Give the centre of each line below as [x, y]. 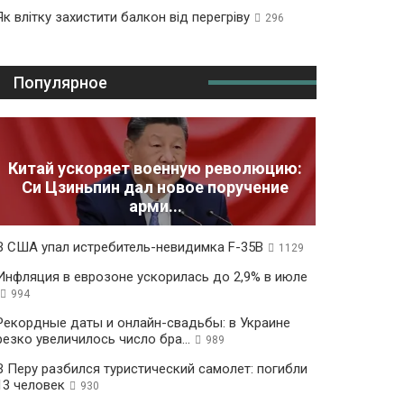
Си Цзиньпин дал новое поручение [156, 188]
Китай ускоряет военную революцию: [156, 169]
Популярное [60, 83]
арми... [155, 207]
